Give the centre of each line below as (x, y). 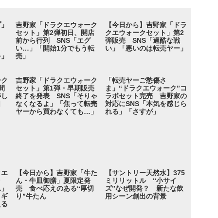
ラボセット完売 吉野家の (146, 96)
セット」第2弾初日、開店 (55, 33)
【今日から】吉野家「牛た (57, 173)
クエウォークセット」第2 (145, 33)
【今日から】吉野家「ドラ (146, 25)
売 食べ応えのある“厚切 (55, 189)
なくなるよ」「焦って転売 (57, 104)
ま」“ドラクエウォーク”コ (146, 88)
